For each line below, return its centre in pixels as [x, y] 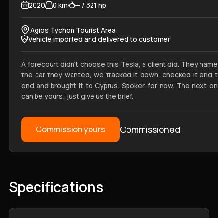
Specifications [56, 187]
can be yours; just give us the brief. [77, 96]
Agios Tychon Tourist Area [73, 30]
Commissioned [150, 129]
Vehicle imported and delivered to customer [99, 39]
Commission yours [71, 129]
